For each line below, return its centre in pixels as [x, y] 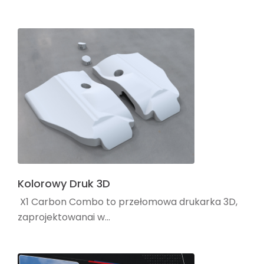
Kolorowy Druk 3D [64, 184]
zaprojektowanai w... [64, 217]
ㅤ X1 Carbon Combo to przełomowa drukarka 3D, [128, 202]
